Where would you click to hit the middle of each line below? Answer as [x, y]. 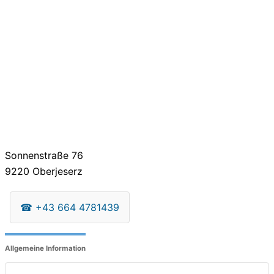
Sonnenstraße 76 [44, 155]
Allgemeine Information [45, 249]
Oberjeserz [56, 171]
